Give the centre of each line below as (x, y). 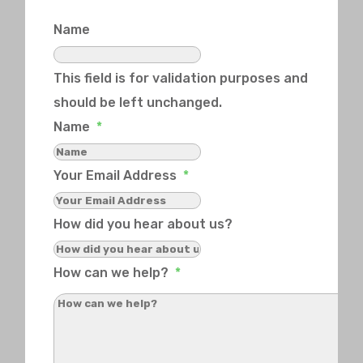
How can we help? (111, 272)
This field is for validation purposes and (181, 78)
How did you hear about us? (143, 224)
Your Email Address (115, 175)
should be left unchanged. (138, 102)
